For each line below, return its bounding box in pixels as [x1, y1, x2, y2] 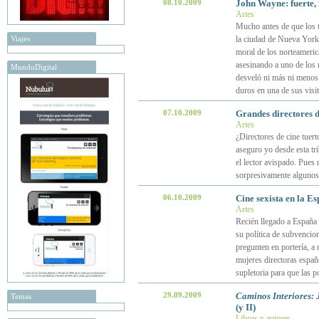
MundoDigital [11, 63, 57, 71]
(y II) [235, 302, 256, 313]
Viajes [11, 34, 30, 43]
